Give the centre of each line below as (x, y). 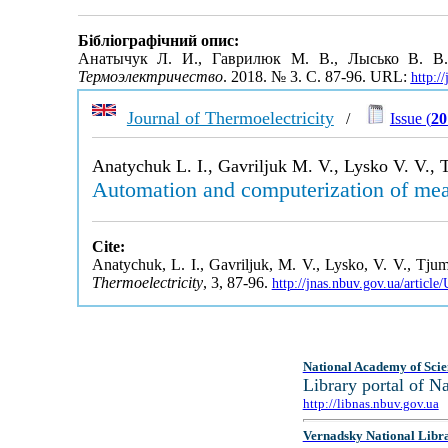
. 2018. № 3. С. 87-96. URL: (316, 77)
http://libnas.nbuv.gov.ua (370, 403)
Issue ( (410, 118)
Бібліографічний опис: (158, 41)
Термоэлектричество (150, 77)
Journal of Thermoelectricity (230, 118)
